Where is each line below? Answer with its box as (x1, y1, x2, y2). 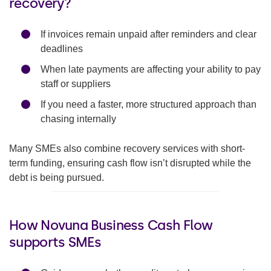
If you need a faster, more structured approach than (41, 99, 256, 110)
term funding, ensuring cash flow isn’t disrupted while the (9, 158, 251, 169)
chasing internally (41, 114, 116, 125)
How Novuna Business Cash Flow (9, 217, 213, 234)
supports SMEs (9, 234, 101, 251)
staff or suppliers (41, 79, 111, 90)
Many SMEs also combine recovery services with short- (9, 143, 245, 154)
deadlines (41, 44, 83, 54)
